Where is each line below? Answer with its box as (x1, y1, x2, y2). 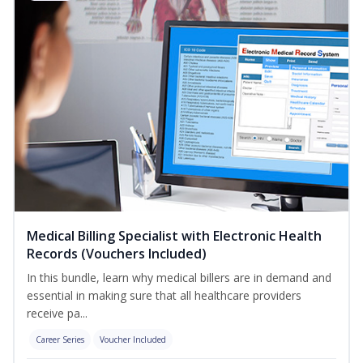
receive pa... (27, 305, 88, 322)
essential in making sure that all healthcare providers (27, 288, 301, 304)
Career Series (36, 334, 84, 346)
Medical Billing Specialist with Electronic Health (27, 227, 322, 246)
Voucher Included (100, 334, 166, 346)
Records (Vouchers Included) (27, 245, 207, 263)
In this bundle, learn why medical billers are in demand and (27, 270, 331, 286)
